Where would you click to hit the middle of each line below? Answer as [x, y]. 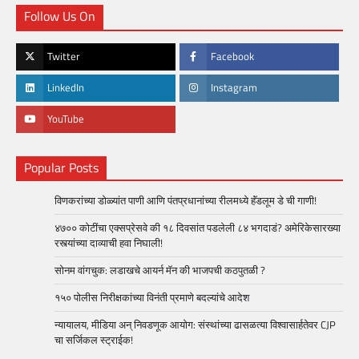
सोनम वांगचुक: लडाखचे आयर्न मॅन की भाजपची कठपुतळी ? [160, 270]
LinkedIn [66, 88]
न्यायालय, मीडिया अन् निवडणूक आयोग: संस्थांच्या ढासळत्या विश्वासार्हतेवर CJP [195, 325]
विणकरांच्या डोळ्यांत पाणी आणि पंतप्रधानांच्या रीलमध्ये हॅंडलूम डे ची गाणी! [186, 201]
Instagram [234, 88]
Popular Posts [61, 168]
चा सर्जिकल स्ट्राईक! [94, 340]
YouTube [66, 119]
